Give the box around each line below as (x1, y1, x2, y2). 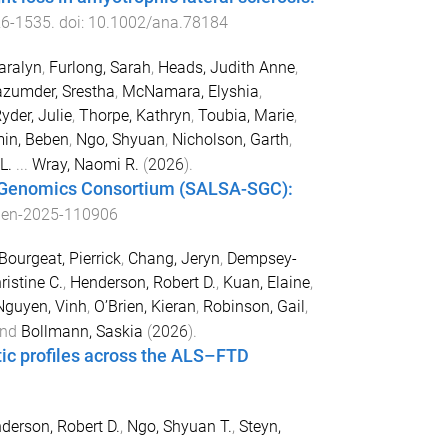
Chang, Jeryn (127, 249, 220, 269)
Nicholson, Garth (171, 129, 289, 149)
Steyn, (238, 417, 281, 437)
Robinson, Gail (202, 297, 305, 317)
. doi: (50, 12, 88, 32)
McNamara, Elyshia (121, 81, 259, 101)
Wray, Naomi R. (31, 154, 139, 174)
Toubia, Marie (197, 105, 294, 125)
